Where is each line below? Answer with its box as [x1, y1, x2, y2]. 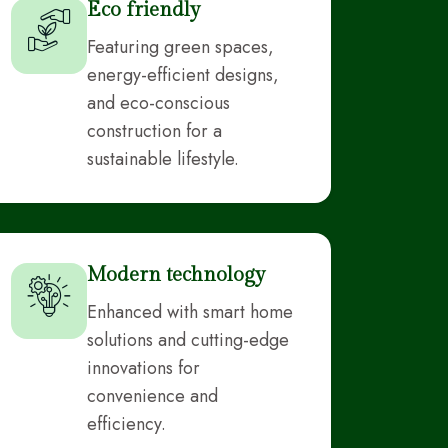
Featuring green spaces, [87, 33, 274, 60]
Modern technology [87, 262, 265, 287]
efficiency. [87, 410, 166, 437]
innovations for [87, 354, 200, 381]
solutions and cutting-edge [87, 326, 289, 353]
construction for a [87, 117, 222, 144]
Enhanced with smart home [87, 298, 293, 325]
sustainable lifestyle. [87, 145, 239, 172]
